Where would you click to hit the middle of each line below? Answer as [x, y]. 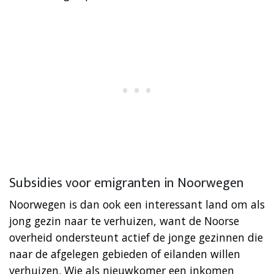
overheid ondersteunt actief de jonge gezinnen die [136, 237]
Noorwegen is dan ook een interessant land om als [137, 204]
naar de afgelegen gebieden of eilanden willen [125, 254]
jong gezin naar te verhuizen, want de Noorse [124, 220]
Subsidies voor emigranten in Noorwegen [127, 183]
